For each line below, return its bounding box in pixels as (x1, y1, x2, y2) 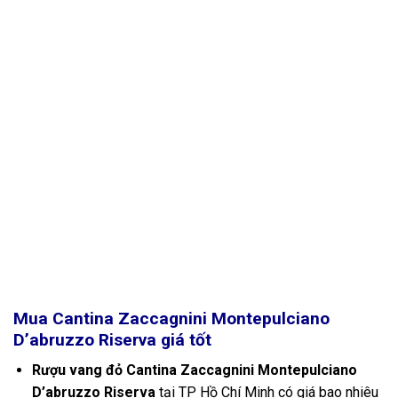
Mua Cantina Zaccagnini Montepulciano (13, 307, 330, 329)
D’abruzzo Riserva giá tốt (13, 329, 211, 350)
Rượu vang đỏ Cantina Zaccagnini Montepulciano (31, 362, 357, 379)
